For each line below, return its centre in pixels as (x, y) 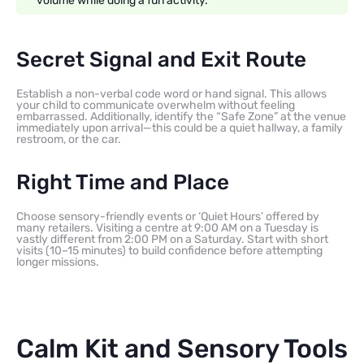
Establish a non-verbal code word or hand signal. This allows (171, 94)
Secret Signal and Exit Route (161, 60)
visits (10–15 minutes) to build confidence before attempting (169, 251)
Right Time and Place (123, 183)
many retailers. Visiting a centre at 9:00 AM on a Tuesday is (167, 228)
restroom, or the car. (69, 140)
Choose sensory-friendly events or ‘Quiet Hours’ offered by (168, 217)
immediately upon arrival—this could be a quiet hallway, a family (180, 128)
